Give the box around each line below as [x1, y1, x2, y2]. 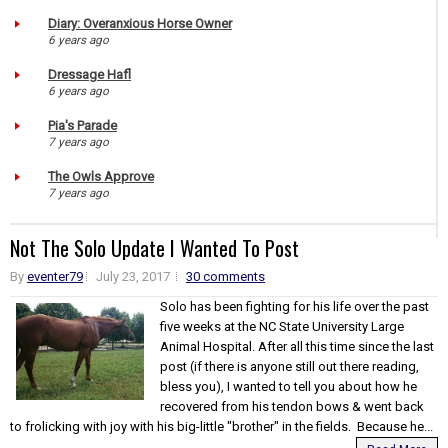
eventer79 [27, 268, 83, 284]
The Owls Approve [48, 168, 154, 184]
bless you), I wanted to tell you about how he [160, 378, 417, 394]
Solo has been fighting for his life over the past [160, 298, 429, 314]
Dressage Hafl [48, 66, 131, 82]
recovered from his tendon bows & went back [160, 398, 424, 414]
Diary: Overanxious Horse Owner [48, 15, 232, 31]
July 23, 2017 [96, 268, 170, 284]
